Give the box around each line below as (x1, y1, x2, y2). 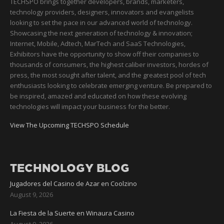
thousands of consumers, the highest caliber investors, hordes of (10, 59, 208, 69)
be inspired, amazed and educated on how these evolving (10, 91, 186, 100)
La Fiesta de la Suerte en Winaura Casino (10, 208, 134, 217)
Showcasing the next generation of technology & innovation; (10, 28, 192, 37)
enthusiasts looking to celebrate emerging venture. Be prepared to (10, 80, 212, 90)
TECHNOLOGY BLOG (10, 161, 129, 175)
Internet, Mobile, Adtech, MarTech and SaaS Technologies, (10, 38, 185, 48)
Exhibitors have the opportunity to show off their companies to (10, 49, 199, 58)
